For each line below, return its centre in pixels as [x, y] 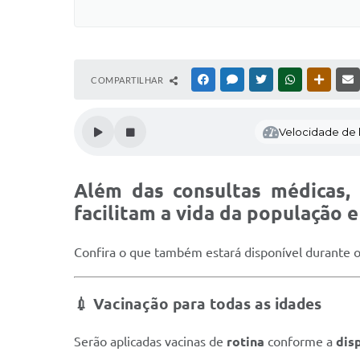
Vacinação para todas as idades [207, 304]
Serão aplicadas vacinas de [150, 342]
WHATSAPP [321, 80]
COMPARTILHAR [128, 80]
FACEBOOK [235, 80]
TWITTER [288, 80]
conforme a [300, 342]
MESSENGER [266, 80]
